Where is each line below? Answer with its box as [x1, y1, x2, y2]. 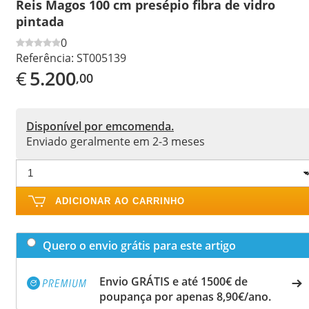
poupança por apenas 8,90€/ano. [99, 288, 271, 304]
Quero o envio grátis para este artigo [43, 237, 236, 253]
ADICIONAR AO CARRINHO [55, 195, 185, 206]
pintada [16, 12, 64, 30]
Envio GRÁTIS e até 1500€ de [99, 273, 248, 289]
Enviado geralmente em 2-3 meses [26, 133, 205, 149]
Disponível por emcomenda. [26, 118, 174, 134]
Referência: [16, 50, 74, 66]
